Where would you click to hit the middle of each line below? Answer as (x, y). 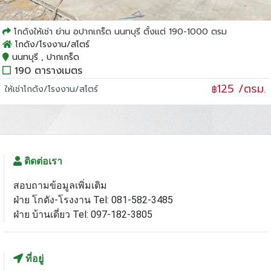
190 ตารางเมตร (46, 70)
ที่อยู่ (33, 258)
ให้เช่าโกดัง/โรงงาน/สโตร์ (51, 89)
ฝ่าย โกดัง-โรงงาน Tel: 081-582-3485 (93, 200)
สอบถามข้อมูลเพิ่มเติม (60, 185)
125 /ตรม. (242, 89)
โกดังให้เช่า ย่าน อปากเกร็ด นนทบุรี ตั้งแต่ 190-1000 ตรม (120, 31)
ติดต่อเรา (42, 161)
